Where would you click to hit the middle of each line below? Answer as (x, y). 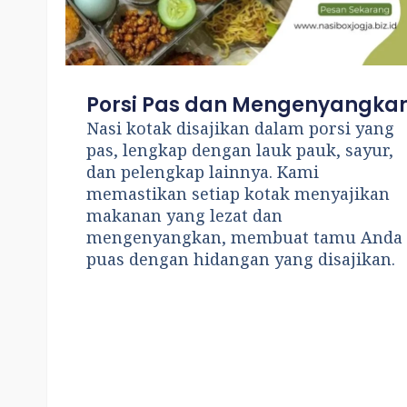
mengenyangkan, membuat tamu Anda (245, 237)
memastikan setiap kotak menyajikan (238, 193)
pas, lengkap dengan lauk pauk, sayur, (240, 149)
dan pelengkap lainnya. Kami (203, 171)
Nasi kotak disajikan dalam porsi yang (241, 128)
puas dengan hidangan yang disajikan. (241, 258)
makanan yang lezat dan (185, 215)
